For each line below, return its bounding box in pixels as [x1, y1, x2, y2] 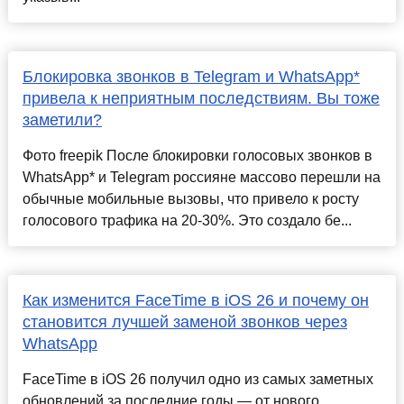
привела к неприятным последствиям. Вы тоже [22, 89, 380, 108]
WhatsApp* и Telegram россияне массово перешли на [22, 170, 381, 186]
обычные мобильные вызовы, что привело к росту [22, 191, 359, 207]
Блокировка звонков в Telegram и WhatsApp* [22, 68, 360, 87]
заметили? [22, 111, 102, 130]
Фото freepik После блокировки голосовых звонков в [22, 148, 372, 164]
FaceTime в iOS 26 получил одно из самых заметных [22, 372, 373, 388]
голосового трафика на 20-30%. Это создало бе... [22, 213, 352, 229]
